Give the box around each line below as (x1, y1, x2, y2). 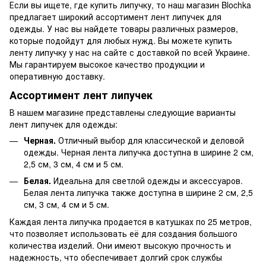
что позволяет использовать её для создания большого (9, 227, 237, 239)
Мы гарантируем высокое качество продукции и (9, 58, 205, 71)
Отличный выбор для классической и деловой (56, 134, 244, 146)
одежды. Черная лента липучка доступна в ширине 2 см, (24, 145, 254, 158)
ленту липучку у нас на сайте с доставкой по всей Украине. (9, 46, 250, 59)
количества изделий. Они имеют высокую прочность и (9, 239, 231, 251)
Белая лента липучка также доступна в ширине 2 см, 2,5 (24, 186, 253, 199)
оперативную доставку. (9, 70, 105, 83)
